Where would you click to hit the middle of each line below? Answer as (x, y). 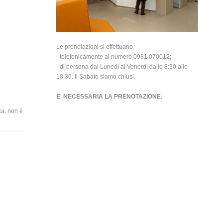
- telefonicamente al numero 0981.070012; (114, 56)
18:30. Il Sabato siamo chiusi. (96, 76)
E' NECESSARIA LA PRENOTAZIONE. (110, 96)
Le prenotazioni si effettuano (95, 47)
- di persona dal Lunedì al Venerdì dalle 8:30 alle (122, 66)
